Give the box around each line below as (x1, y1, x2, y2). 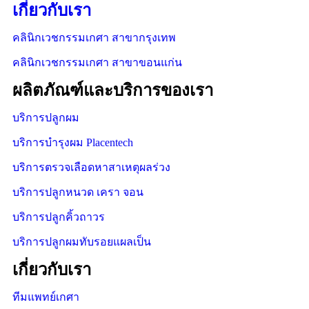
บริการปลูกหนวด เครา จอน (12, 186, 143, 198)
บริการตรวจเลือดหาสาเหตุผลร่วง (12, 161, 170, 173)
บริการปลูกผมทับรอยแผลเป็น (12, 235, 151, 248)
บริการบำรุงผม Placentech (12, 136, 133, 148)
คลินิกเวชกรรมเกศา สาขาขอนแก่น (12, 56, 182, 68)
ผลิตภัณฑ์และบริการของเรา (12, 81, 213, 99)
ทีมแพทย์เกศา (12, 290, 79, 303)
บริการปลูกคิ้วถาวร (12, 210, 105, 223)
